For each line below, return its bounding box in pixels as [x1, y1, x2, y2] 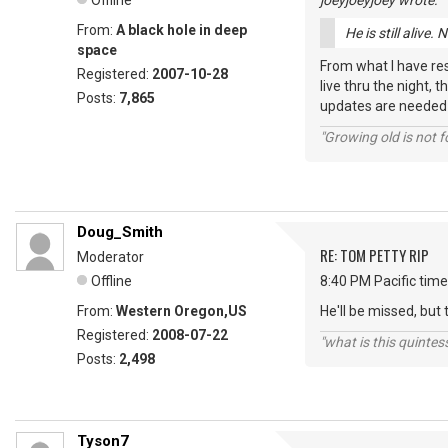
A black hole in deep [116, 22, 247, 38]
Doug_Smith [77, 223, 163, 241]
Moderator [77, 249, 144, 265]
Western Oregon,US [116, 303, 247, 319]
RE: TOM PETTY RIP [320, 244, 429, 266]
